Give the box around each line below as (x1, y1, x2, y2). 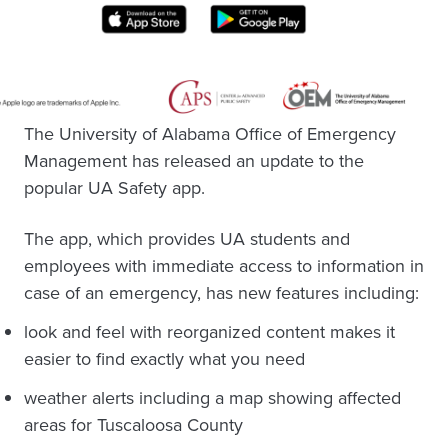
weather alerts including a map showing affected (24, 384, 401, 411)
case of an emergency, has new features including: (24, 279, 419, 306)
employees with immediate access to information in (24, 252, 424, 279)
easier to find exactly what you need (24, 345, 305, 372)
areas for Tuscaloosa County (24, 411, 243, 438)
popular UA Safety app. (24, 174, 205, 201)
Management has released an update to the (24, 147, 364, 174)
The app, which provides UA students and (24, 225, 350, 252)
